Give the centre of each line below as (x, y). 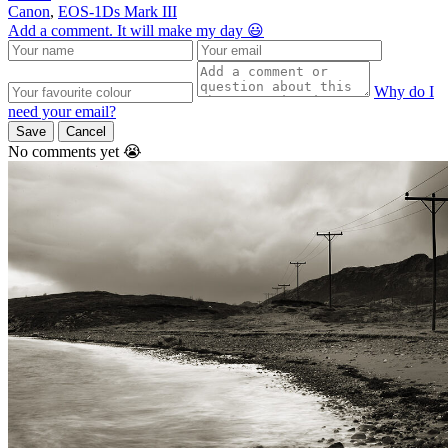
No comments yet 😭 (75, 152)
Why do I (404, 92)
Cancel (86, 132)
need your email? (62, 112)
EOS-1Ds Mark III (117, 12)
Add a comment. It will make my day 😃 (136, 31)
